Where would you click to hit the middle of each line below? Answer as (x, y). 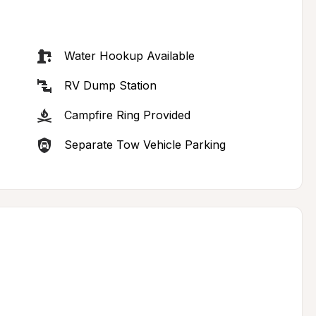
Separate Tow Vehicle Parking (145, 145)
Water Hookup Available (129, 56)
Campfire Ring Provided (127, 115)
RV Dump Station (110, 85)
